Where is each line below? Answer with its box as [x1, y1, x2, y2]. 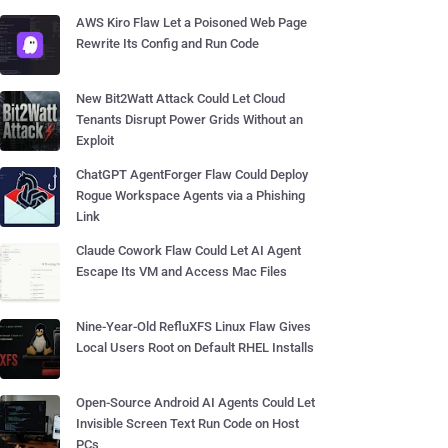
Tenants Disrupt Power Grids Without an [76, 112, 303, 127]
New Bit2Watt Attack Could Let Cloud [76, 91, 285, 106]
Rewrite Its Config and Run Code [76, 36, 259, 51]
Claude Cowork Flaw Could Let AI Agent [76, 243, 301, 258]
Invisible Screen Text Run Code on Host [76, 416, 299, 431]
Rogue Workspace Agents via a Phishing [76, 188, 305, 203]
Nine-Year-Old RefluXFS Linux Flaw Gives [76, 319, 311, 334]
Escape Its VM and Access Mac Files [76, 264, 287, 279]
